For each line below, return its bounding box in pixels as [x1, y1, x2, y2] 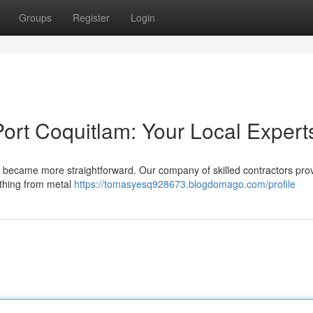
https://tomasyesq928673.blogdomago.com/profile [74, 177, 296, 191]
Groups [19, 10, 52, 24]
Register [73, 10, 110, 24]
